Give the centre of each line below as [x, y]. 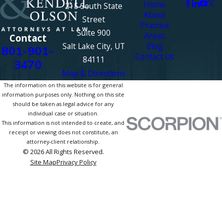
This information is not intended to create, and [63, 123]
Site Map [43, 162]
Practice [155, 26]
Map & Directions [94, 74]
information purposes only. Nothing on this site [63, 95]
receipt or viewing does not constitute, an [63, 132]
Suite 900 [94, 33]
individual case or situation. [63, 113]
